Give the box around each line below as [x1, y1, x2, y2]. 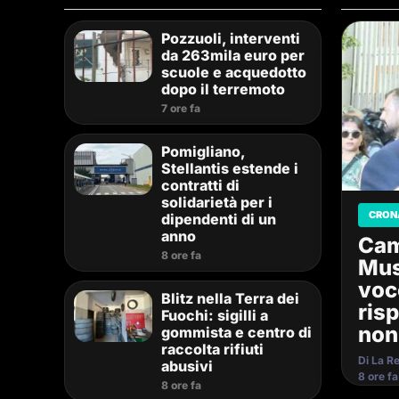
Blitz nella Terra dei [161, 289, 299, 307]
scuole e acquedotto [161, 63, 306, 81]
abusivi [161, 357, 213, 375]
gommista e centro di [161, 323, 312, 341]
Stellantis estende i [161, 159, 298, 177]
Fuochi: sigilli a [161, 306, 268, 324]
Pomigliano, [161, 142, 245, 160]
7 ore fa [161, 102, 200, 115]
